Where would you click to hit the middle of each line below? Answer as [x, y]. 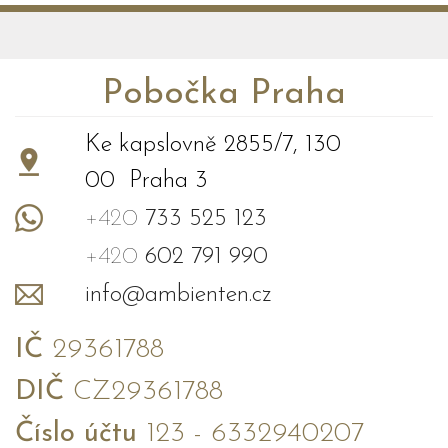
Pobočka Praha [224, 95]
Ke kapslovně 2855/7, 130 [213, 145]
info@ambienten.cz [178, 295]
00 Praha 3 [146, 181]
